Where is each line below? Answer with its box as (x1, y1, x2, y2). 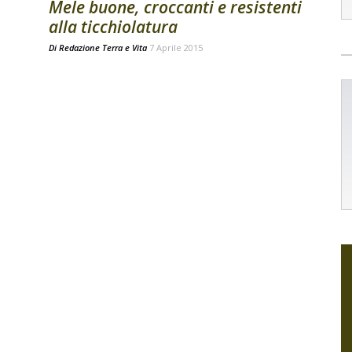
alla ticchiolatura (49, 16, 178, 38)
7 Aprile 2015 (149, 42, 203, 53)
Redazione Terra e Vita (59, 42, 147, 53)
